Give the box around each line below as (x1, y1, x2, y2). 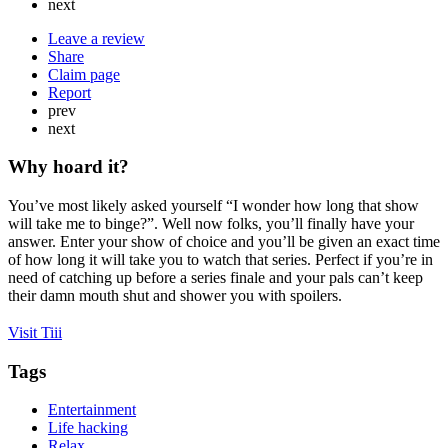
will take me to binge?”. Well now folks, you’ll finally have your (8, 215, 414, 233)
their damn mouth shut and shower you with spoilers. (8, 287, 342, 305)
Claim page (48, 65, 120, 83)
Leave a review (48, 29, 145, 47)
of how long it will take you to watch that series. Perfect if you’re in (8, 251, 433, 269)
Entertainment (48, 401, 136, 419)
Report (48, 83, 91, 101)
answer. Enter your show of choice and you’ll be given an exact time (8, 233, 440, 251)
